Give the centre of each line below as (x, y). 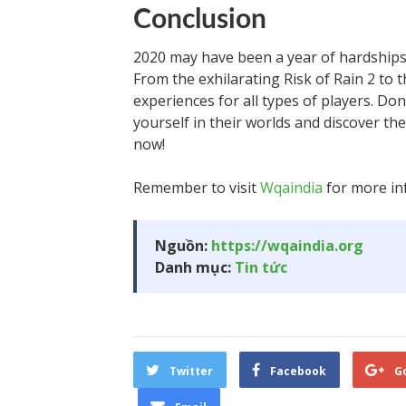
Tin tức (261, 267)
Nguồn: (183, 246)
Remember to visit (197, 188)
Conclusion (200, 20)
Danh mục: (195, 267)
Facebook (298, 371)
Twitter (191, 371)
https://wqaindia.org (287, 246)
